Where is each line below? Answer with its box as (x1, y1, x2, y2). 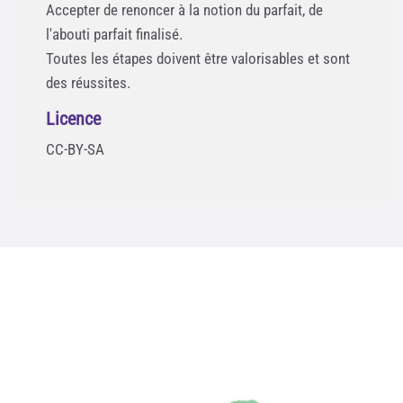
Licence (46, 108, 101, 130)
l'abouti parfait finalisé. (46, 25, 183, 44)
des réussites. (46, 74, 130, 93)
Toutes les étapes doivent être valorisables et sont (46, 49, 350, 68)
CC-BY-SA (46, 140, 104, 159)
